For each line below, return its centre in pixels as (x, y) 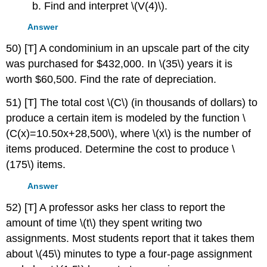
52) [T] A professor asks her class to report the (116, 207)
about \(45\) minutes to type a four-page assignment (129, 254)
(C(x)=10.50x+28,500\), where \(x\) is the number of (129, 134)
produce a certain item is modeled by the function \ (126, 118)
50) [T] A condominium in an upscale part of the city (128, 49)
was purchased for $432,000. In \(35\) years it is (119, 64)
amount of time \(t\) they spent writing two (104, 223)
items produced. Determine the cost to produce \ (121, 149)
